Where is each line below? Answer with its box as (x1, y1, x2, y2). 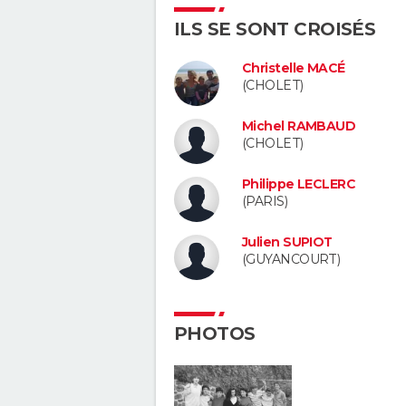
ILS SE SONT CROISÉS (174, 18, 376, 41)
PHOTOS (174, 322, 256, 344)
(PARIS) (242, 192, 288, 209)
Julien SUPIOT (242, 233, 333, 250)
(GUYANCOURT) (242, 250, 341, 267)
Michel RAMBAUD (242, 118, 356, 135)
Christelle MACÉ (242, 60, 345, 77)
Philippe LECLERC (242, 175, 356, 192)
